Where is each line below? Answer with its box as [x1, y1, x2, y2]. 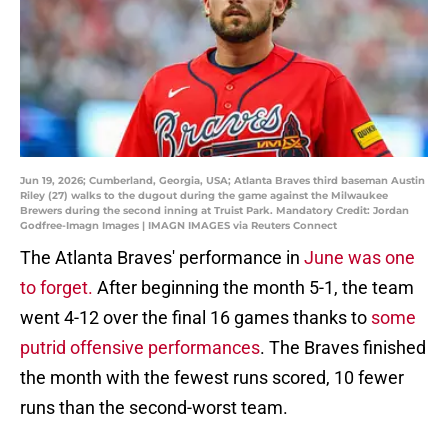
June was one [304, 247, 415, 269]
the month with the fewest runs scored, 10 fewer [20, 367, 404, 389]
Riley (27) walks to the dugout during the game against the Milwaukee [20, 189, 388, 203]
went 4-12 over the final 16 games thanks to [20, 307, 371, 329]
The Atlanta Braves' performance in [20, 247, 304, 269]
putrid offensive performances [20, 337, 260, 359]
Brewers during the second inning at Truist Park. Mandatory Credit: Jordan [20, 204, 409, 218]
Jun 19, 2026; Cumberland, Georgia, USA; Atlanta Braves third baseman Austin [20, 174, 425, 188]
